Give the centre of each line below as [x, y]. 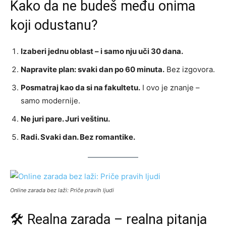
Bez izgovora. [190, 69]
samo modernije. [50, 100]
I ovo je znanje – [170, 87]
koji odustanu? [54, 25]
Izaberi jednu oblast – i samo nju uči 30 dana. [102, 51]
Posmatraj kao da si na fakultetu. [80, 87]
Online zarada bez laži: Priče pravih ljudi [62, 190]
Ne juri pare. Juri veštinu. [65, 119]
